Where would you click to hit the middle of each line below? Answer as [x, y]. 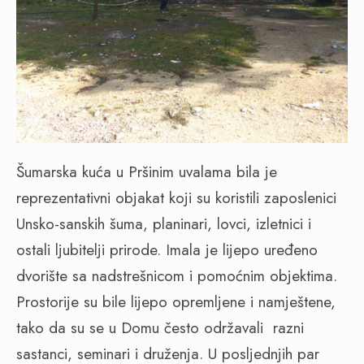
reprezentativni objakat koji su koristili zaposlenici [176, 197]
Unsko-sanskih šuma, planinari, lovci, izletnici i [164, 223]
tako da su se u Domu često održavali [142, 327]
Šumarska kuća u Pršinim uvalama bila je [147, 171]
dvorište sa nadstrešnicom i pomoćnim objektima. [177, 275]
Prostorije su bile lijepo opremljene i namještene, [176, 301]
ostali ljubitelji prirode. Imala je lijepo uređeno [167, 249]
